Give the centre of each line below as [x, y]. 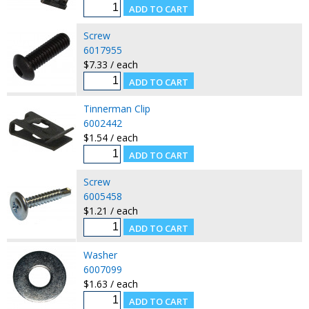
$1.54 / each [110, 137]
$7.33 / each [110, 64]
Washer [100, 255]
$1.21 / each [110, 210]
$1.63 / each [110, 283]
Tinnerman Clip [117, 108]
